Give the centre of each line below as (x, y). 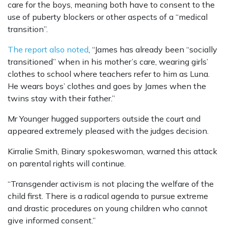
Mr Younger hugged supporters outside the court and (104, 119)
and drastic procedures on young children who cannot (108, 208)
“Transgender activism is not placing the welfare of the (111, 184)
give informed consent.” (52, 221)
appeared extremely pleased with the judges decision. (108, 131)
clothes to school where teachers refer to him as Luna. (109, 74)
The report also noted (48, 50)
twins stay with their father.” (61, 98)
